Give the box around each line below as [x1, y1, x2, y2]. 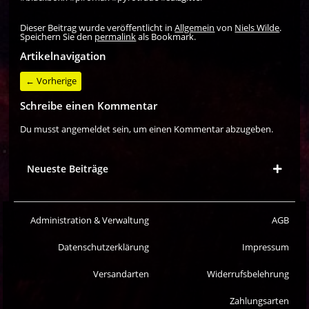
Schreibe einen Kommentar [20, 98, 158, 112]
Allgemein [175, 21, 215, 34]
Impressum [242, 241, 290, 254]
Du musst [20, 123, 62, 136]
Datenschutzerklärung [57, 241, 149, 254]
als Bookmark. [136, 30, 197, 43]
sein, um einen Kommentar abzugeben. [110, 123, 274, 136]
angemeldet [61, 123, 111, 136]
